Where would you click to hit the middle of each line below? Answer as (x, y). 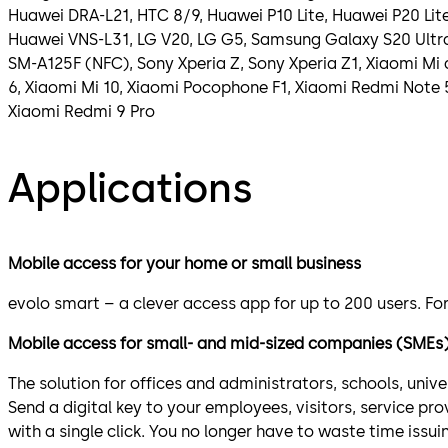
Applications (130, 188)
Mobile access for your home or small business (186, 264)
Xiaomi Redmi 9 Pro (81, 112)
